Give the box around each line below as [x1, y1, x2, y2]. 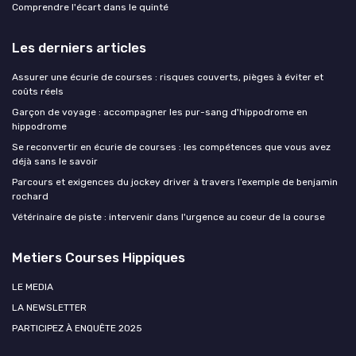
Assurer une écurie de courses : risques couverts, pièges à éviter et [12, 72, 323, 83]
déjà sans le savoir [12, 156, 98, 168]
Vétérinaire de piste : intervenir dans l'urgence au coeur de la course [12, 211, 325, 223]
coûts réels [12, 86, 64, 98]
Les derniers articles [12, 40, 146, 56]
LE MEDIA [12, 281, 53, 293]
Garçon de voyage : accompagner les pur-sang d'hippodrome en [12, 106, 308, 118]
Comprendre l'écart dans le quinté [12, 2, 168, 14]
